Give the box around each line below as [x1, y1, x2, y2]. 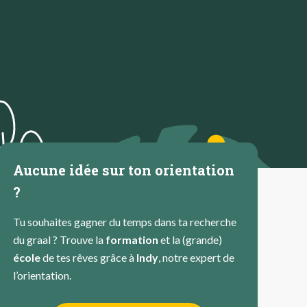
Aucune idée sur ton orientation [13, 161, 234, 179]
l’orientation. [13, 269, 71, 282]
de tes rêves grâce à [40, 251, 136, 264]
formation [106, 233, 158, 246]
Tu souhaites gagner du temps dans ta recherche [13, 215, 236, 228]
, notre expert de [158, 251, 234, 264]
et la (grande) [158, 233, 222, 246]
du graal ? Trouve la [13, 233, 106, 246]
